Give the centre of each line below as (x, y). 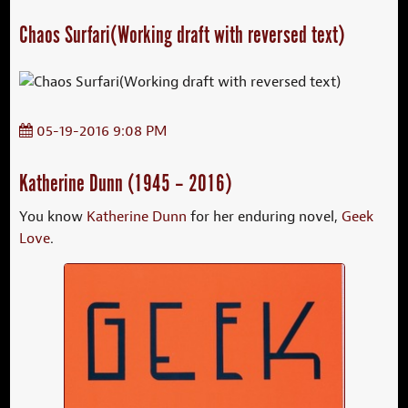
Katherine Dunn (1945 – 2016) (126, 184)
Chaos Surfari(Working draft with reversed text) (183, 36)
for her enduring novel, (265, 216)
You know (53, 216)
